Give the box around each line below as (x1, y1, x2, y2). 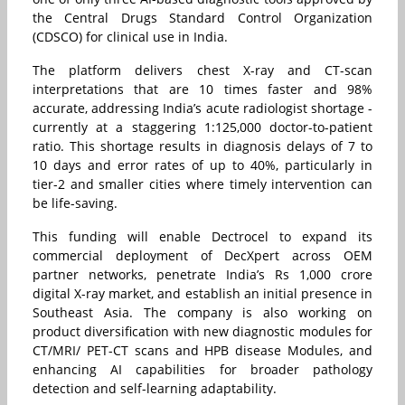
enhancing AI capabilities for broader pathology (33, 361, 372, 379)
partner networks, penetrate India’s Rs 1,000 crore (33, 266, 372, 284)
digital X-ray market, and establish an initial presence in (33, 285, 372, 303)
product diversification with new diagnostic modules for (33, 323, 372, 341)
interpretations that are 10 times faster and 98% (33, 80, 372, 99)
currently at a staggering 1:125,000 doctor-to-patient (33, 118, 372, 137)
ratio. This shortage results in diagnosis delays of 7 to (33, 137, 372, 155)
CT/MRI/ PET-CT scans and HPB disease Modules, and (33, 342, 372, 360)
